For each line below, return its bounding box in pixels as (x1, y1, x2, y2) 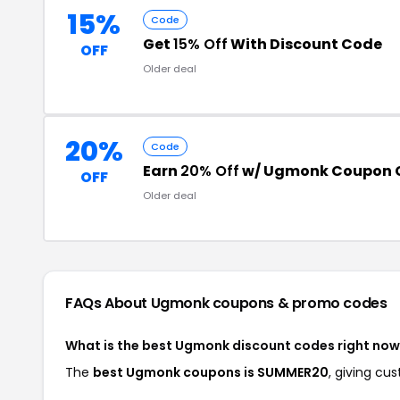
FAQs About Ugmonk (65, 293, 212, 313)
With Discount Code (228, 34, 382, 54)
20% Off (180, 161, 239, 181)
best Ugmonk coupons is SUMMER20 (93, 363, 329, 381)
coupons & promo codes (212, 293, 387, 313)
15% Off (173, 34, 228, 54)
